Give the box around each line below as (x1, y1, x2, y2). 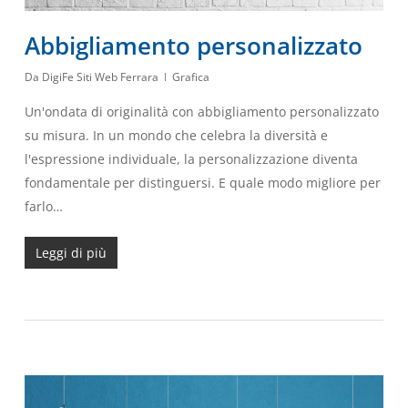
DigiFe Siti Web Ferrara (41, 69, 158, 86)
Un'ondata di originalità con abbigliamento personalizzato (24, 103, 379, 121)
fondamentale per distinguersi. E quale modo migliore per (24, 174, 381, 192)
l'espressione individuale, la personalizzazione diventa (24, 150, 358, 168)
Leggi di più (35, 244, 107, 262)
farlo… (24, 198, 63, 216)
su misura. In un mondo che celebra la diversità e (24, 127, 328, 145)
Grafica (171, 69, 209, 86)
